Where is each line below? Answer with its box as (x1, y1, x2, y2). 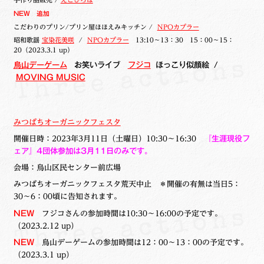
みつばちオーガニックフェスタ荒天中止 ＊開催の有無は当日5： (13, 180, 240, 189)
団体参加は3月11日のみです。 (42, 147, 152, 156)
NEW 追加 (13, 10, 57, 16)
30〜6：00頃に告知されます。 (13, 192, 121, 201)
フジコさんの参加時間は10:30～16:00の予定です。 (41, 209, 222, 217)
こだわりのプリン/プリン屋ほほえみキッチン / (13, 24, 157, 30)
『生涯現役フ (203, 134, 250, 143)
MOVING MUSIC (15, 73, 85, 82)
